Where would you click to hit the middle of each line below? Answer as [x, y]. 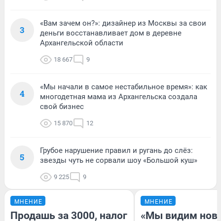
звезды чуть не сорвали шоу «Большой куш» [119, 160]
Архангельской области [82, 43]
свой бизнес [62, 106]
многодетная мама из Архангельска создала [119, 96]
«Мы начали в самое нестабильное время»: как [124, 87]
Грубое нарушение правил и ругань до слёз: [116, 150]
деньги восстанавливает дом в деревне [111, 33]
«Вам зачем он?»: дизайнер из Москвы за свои [123, 23]
